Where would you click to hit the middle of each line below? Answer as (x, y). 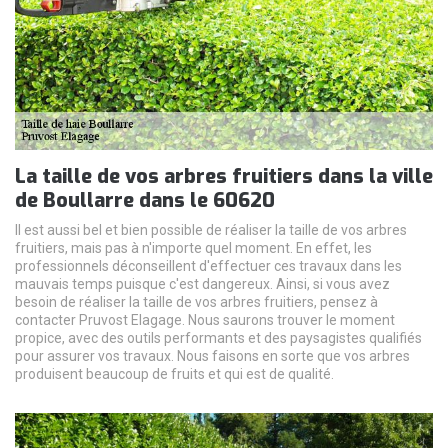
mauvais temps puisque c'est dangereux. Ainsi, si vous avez (202, 283)
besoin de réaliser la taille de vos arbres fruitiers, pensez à (196, 301)
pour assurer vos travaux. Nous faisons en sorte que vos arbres (212, 355)
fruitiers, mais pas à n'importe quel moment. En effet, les (193, 247)
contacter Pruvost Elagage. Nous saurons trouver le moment (205, 319)
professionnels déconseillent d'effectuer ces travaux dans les (208, 265)
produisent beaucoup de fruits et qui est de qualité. (174, 373)
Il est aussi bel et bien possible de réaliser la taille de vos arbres (211, 229)
